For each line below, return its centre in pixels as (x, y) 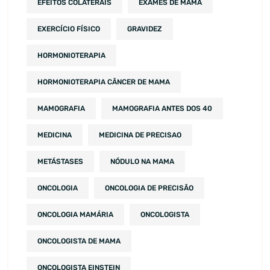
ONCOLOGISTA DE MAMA (79, 241)
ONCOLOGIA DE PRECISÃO (149, 188)
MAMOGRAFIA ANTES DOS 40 (162, 109)
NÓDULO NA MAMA (142, 162)
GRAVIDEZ (145, 29)
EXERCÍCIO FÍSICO (69, 29)
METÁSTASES (60, 162)
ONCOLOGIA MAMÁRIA (75, 215)
